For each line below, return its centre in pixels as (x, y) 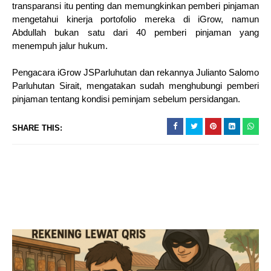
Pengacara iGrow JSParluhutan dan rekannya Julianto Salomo (135, 73)
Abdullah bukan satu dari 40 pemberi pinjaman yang (135, 33)
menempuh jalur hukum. (60, 46)
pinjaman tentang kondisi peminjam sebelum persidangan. (126, 99)
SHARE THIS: (37, 128)
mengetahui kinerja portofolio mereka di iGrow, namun (135, 19)
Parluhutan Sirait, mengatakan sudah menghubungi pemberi (135, 86)
